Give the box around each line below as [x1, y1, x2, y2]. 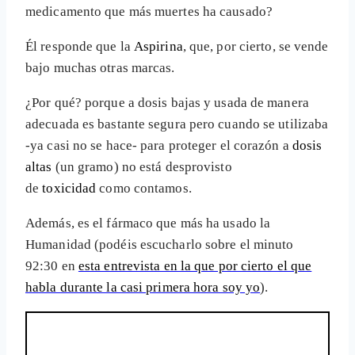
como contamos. [96, 181, 192, 197]
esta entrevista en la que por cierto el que [78, 258, 312, 274]
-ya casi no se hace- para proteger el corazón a [25, 138, 292, 154]
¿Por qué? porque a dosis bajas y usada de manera [25, 95, 309, 111]
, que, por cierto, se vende [182, 39, 329, 55]
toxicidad [42, 181, 97, 197]
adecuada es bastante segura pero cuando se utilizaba [25, 116, 329, 132]
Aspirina [133, 39, 183, 55]
